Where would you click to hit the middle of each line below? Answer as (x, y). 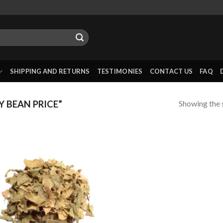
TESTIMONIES (120, 71)
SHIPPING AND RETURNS (50, 71)
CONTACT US (171, 71)
